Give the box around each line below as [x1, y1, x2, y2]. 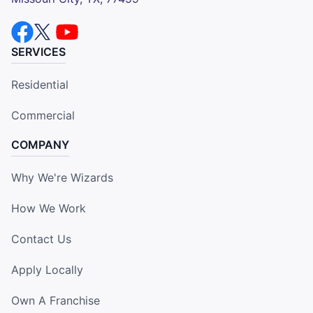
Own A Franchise [11, 293, 100, 307]
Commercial [11, 108, 75, 122]
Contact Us [11, 231, 71, 246]
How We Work [11, 201, 86, 215]
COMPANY [11, 137, 69, 152]
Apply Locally [11, 262, 83, 277]
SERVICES [11, 44, 66, 59]
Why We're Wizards [11, 170, 113, 184]
